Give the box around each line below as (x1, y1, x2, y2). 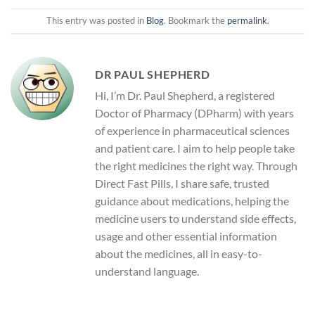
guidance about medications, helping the (95, 194, 289, 208)
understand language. (95, 264, 199, 278)
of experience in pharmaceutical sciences (95, 124, 290, 138)
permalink (226, 15, 267, 27)
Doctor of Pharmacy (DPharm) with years (95, 106, 294, 120)
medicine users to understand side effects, (95, 212, 296, 226)
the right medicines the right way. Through (95, 159, 297, 173)
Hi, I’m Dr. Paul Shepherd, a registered (95, 89, 275, 103)
